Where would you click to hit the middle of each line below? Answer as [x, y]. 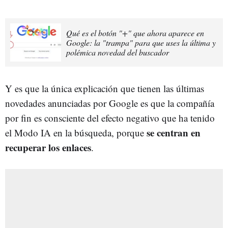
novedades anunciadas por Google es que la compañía [110, 103]
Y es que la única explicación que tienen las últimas [105, 88]
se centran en [174, 132]
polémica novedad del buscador [118, 52]
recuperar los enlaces [48, 147]
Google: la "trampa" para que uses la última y [141, 42]
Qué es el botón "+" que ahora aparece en [135, 33]
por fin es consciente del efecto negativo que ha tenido [110, 118]
